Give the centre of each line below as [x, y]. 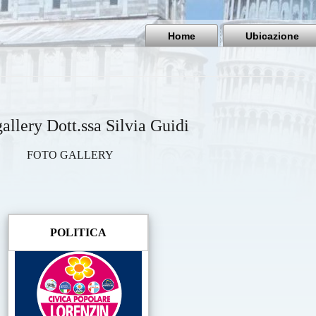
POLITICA [78, 232]
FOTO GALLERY [70, 155]
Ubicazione [272, 36]
